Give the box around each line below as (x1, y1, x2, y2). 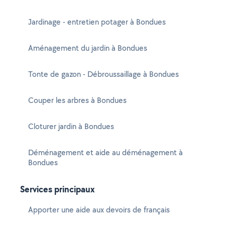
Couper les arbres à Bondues (28, 95, 127, 105)
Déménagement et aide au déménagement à (28, 147, 183, 158)
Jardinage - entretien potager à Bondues (28, 17, 166, 27)
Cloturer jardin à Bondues (28, 121, 114, 132)
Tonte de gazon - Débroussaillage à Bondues (28, 69, 179, 79)
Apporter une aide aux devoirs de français (28, 204, 170, 215)
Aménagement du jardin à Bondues (28, 43, 147, 53)
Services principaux (20, 183, 95, 195)
